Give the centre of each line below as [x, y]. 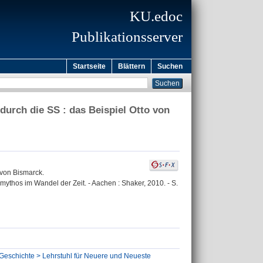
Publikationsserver [127, 37]
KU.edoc [156, 16]
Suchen [170, 66]
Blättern [131, 66]
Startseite [89, 66]
